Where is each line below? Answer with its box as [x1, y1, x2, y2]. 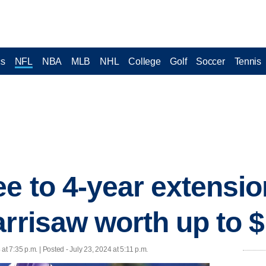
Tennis [234, 56, 261, 66]
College [128, 56, 161, 66]
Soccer [196, 56, 225, 66]
